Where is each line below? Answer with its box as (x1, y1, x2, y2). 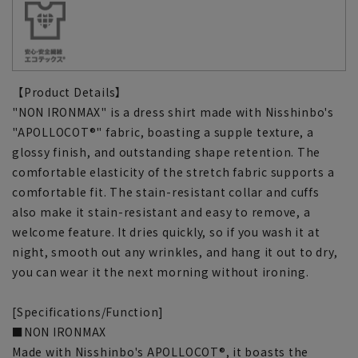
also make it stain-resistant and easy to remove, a (12, 204, 311, 221)
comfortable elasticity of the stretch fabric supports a (12, 164, 335, 181)
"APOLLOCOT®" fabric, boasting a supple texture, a (12, 124, 314, 141)
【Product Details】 (12, 84, 128, 101)
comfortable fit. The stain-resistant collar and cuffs (12, 184, 320, 201)
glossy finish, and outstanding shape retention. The (12, 144, 321, 161)
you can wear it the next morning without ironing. (12, 264, 309, 280)
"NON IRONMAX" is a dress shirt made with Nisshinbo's (12, 104, 335, 121)
